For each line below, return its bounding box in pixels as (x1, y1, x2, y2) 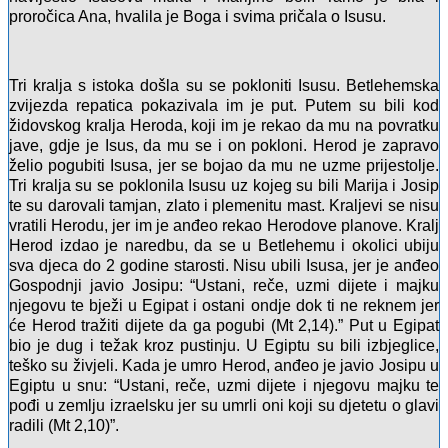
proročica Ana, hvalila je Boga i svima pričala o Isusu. (9, 8, 386, 26)
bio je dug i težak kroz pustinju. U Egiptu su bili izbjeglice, (9, 337, 439, 355)
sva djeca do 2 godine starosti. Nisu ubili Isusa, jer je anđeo (9, 257, 439, 275)
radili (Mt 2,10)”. (9, 417, 119, 435)
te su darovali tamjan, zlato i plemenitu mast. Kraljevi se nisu (9, 197, 439, 215)
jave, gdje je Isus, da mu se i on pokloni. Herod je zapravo (9, 137, 439, 155)
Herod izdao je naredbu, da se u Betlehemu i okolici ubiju (9, 237, 439, 255)
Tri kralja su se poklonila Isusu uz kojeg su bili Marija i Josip (9, 177, 439, 195)
